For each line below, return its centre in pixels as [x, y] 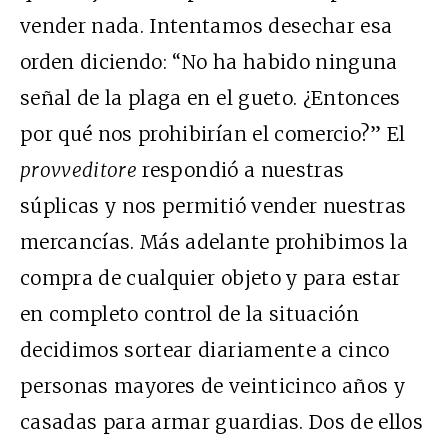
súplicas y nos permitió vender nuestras [213, 205]
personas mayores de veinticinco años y [212, 385]
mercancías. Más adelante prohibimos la [214, 241]
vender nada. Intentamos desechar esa [206, 25]
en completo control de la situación [189, 313]
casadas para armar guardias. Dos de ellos [222, 421]
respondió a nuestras [241, 169]
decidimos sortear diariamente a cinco [205, 349]
